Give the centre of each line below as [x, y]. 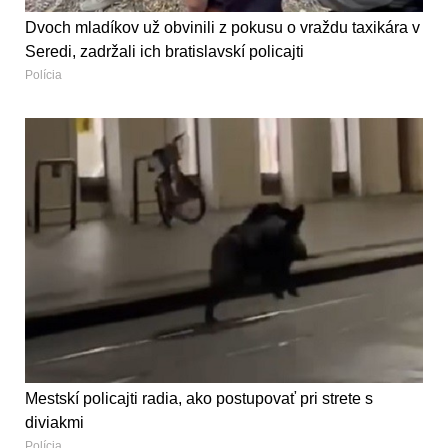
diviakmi [54, 422]
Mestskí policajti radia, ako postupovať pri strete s [199, 398]
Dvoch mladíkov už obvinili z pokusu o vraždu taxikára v [222, 27]
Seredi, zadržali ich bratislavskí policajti [164, 51]
